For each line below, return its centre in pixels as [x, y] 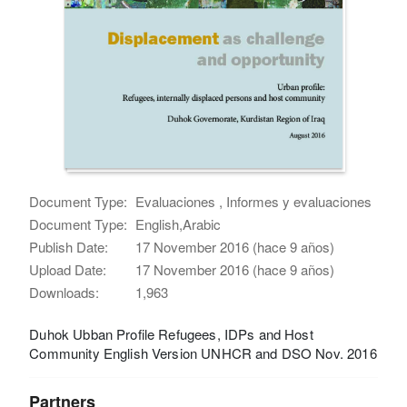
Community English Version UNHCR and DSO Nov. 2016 [203, 352]
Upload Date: [68, 269]
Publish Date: [69, 246]
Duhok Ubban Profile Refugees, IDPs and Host [171, 333]
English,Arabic [179, 223]
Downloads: [65, 292]
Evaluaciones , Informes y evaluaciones [254, 201]
